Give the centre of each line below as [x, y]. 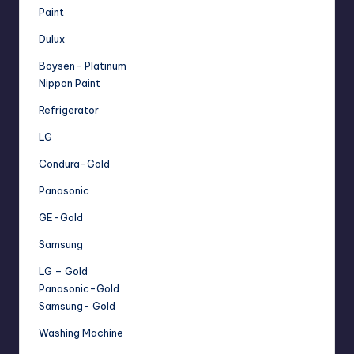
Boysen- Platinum [83, 66]
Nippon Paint [70, 83]
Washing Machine [81, 333]
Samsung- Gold [77, 306]
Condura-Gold [74, 164]
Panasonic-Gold [79, 289]
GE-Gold [61, 218]
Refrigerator [69, 110]
